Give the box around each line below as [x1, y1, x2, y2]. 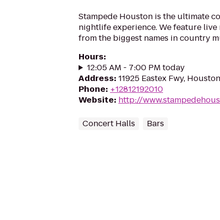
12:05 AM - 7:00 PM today [86, 62, 185, 73]
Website [79, 94, 114, 106]
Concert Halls [82, 118, 135, 129]
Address [79, 73, 114, 84]
